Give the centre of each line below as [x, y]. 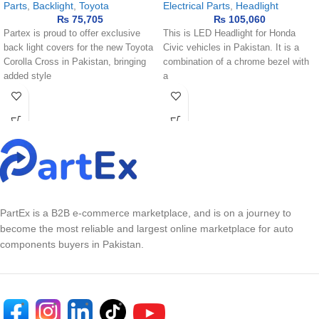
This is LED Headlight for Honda [229, 33]
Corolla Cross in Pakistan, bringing [75, 62]
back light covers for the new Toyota [78, 47]
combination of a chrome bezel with [236, 62]
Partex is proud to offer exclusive [72, 33]
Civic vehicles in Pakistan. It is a [231, 47]
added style [27, 76]
